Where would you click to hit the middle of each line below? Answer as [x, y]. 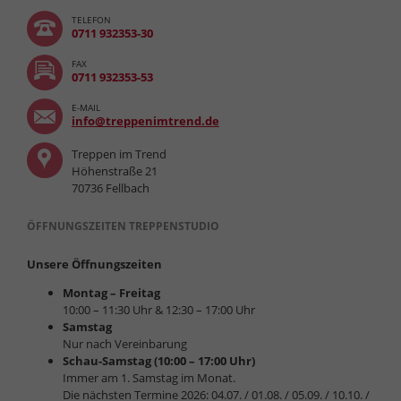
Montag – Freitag [111, 292]
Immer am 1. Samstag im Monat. [149, 377]
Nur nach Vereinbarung [124, 343]
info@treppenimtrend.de [145, 120]
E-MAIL [85, 107]
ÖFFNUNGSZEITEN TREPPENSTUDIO [123, 226]
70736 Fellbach [110, 188]
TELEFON [91, 19]
